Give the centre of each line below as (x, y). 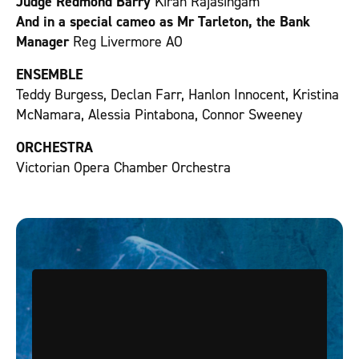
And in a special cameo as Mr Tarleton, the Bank (163, 22)
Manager (44, 42)
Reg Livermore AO (128, 42)
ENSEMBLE (49, 75)
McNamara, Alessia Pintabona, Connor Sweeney (159, 115)
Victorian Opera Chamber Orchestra (123, 167)
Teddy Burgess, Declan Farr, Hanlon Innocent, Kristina (177, 95)
